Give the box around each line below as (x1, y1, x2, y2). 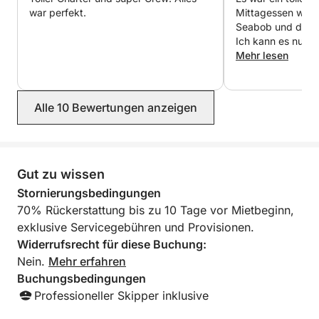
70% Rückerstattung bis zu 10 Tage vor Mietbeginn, (17, 203, 294, 217)
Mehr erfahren (48, 254, 126, 268)
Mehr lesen (236, 49, 288, 61)
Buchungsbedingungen (17, 271, 146, 286)
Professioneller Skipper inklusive (34, 288, 209, 303)
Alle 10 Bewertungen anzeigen (34, 100, 197, 115)
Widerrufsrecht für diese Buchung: (17, 237, 206, 251)
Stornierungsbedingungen (17, 186, 161, 200)
